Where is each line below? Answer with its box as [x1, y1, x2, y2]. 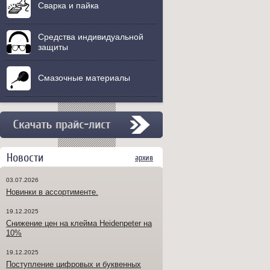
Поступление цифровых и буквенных [6, 260, 141, 269]
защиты [38, 42, 68, 52]
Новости [7, 151, 43, 164]
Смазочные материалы [38, 73, 130, 83]
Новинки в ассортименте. [6, 187, 98, 196]
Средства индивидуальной [38, 32, 143, 42]
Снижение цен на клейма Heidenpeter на [6, 219, 152, 228]
